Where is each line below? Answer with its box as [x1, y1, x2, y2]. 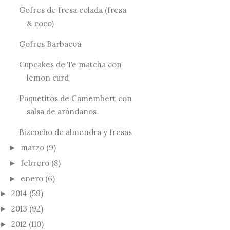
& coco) [26, 18, 54, 29]
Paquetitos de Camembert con [18, 93, 132, 104]
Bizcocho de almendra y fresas [18, 127, 132, 138]
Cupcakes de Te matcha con [18, 60, 122, 70]
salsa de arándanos [26, 107, 97, 117]
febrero [21, 158, 49, 168]
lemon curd [26, 73, 69, 83]
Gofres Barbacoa [18, 39, 81, 49]
